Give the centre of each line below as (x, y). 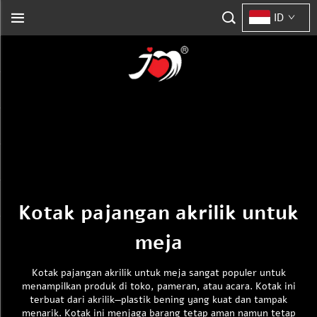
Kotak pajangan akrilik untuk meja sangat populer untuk (158, 273)
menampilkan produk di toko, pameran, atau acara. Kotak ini (158, 286)
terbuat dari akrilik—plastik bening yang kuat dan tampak (158, 300)
